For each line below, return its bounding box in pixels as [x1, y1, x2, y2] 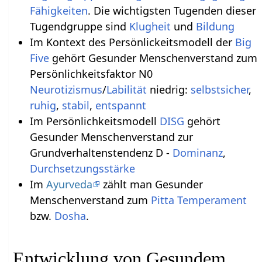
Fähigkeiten [29, 4, 88, 18]
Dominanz [172, 146, 223, 160]
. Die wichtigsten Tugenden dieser [87, 4, 256, 18]
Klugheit [129, 19, 171, 34]
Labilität [106, 82, 147, 97]
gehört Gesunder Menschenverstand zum [49, 51, 257, 65]
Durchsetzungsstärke [29, 161, 135, 176]
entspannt [95, 98, 146, 113]
